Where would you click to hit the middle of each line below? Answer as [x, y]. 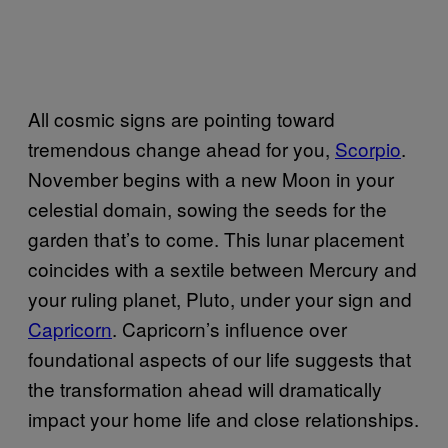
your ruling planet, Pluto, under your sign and [220, 298]
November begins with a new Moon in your [211, 178]
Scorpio [368, 148]
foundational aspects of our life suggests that [219, 358]
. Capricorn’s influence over [229, 328]
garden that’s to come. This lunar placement [216, 238]
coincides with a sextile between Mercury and [222, 268]
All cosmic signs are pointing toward [181, 118]
